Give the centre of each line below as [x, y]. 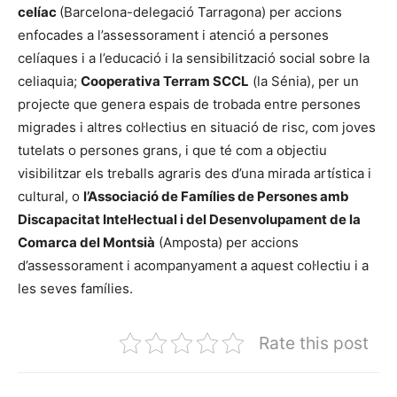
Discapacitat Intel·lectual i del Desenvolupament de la [189, 219]
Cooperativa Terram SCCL [165, 81]
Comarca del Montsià [86, 242]
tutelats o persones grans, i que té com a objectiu [172, 150]
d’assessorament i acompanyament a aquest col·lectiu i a [193, 265]
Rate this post [314, 343]
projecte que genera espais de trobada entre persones [189, 104]
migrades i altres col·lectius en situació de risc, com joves [197, 127]
